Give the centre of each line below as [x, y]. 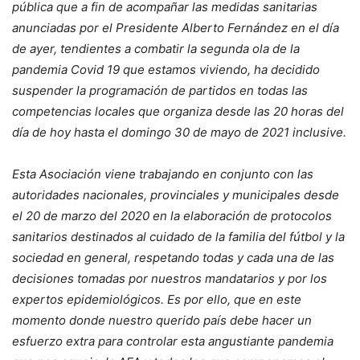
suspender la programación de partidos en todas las [160, 91]
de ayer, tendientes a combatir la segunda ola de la [156, 49]
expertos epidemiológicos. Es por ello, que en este [157, 300]
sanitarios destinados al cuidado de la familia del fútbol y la [178, 237]
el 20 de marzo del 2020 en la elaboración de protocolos [172, 216]
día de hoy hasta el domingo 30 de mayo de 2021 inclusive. [179, 133]
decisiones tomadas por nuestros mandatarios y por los [170, 279]
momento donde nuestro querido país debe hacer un [162, 321]
